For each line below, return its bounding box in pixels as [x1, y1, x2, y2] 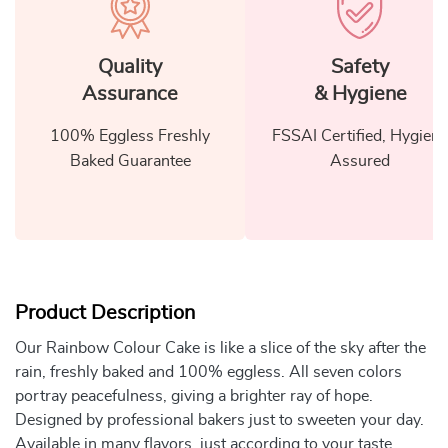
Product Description [15, 302, 195, 323]
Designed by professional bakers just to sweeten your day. [15, 411, 424, 428]
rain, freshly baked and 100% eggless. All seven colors [15, 363, 402, 380]
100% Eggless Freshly [50, 127, 210, 144]
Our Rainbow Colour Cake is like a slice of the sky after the [15, 339, 426, 356]
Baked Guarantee [69, 152, 191, 169]
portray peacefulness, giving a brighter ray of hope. [15, 387, 373, 404]
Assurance [82, 83, 178, 104]
